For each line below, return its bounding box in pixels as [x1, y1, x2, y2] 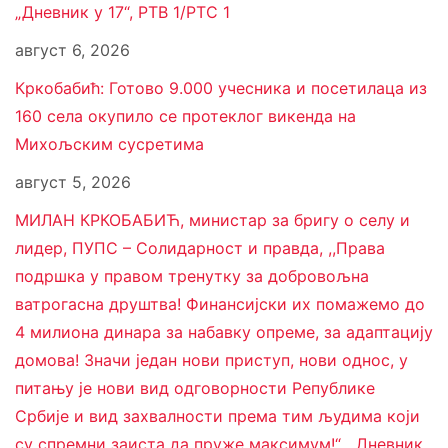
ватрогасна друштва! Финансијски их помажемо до [15, 294, 425, 315]
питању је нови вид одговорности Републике [15, 378, 375, 399]
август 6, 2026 [15, 40, 130, 61]
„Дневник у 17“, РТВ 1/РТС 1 [15, 2, 230, 23]
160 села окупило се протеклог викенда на [15, 106, 356, 127]
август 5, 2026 [15, 172, 131, 193]
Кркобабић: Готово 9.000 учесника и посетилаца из [15, 78, 427, 99]
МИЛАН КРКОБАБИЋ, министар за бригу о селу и [15, 210, 410, 231]
